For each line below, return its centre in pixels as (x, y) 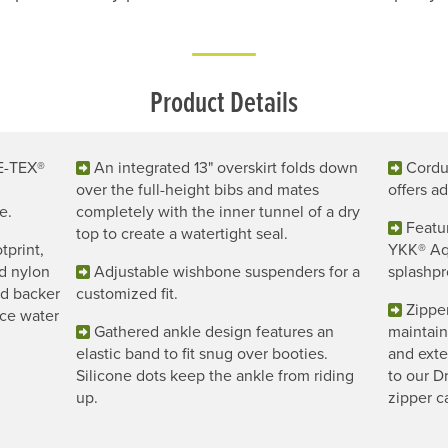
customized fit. (127, 293)
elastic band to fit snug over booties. (202, 353)
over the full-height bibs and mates (197, 189)
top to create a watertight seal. (182, 233)
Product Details (224, 101)
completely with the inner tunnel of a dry (218, 211)
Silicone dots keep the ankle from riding (215, 375)
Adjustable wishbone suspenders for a (227, 271)
